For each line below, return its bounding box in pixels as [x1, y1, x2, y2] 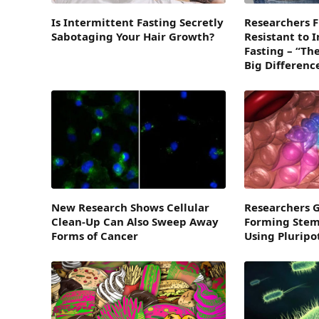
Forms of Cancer [51, 228, 138, 243]
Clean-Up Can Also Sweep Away [51, 214, 219, 229]
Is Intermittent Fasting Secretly [51, 15, 224, 29]
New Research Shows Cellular [51, 199, 209, 214]
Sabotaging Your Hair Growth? [51, 29, 214, 43]
